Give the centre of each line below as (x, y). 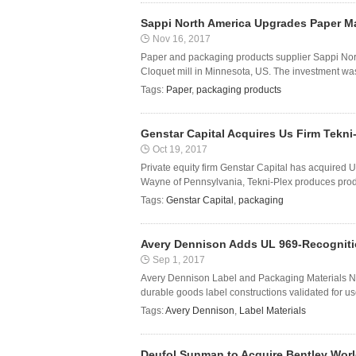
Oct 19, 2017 (180, 149)
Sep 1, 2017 (179, 260)
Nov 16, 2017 (182, 39)
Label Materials (273, 311)
